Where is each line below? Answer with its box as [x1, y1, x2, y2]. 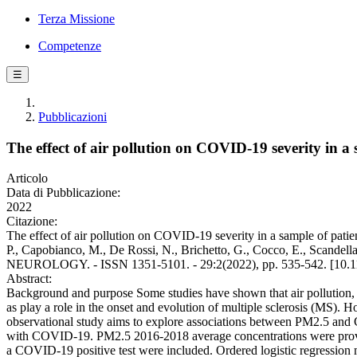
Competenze [38, 39, 101, 53]
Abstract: [6, 272, 52, 286]
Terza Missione [38, 12, 115, 25]
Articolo [6, 171, 48, 186]
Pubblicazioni [38, 110, 107, 124]
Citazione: [6, 214, 57, 229]
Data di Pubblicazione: [6, 186, 120, 200]
